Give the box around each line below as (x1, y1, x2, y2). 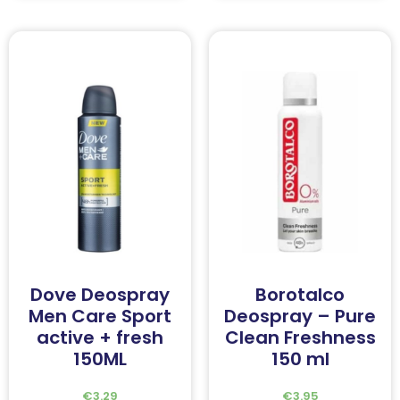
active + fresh (37, 325, 163, 351)
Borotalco (255, 282, 345, 308)
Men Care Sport (29, 304, 171, 329)
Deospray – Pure (224, 304, 376, 329)
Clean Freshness (224, 325, 376, 351)
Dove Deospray (30, 282, 170, 308)
